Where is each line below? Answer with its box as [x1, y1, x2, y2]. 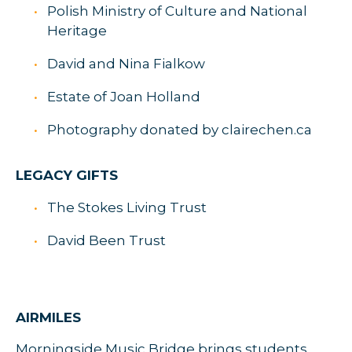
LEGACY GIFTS [16, 167, 118, 183]
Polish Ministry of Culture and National [47, 3, 307, 19]
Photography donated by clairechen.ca [47, 122, 312, 137]
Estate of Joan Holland [47, 89, 200, 104]
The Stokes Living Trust [47, 200, 207, 215]
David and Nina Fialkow [47, 56, 205, 71]
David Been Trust [47, 233, 166, 248]
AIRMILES [16, 310, 81, 325]
